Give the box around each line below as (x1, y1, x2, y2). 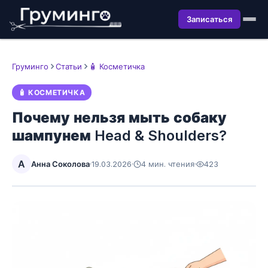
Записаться (187, 14, 232, 24)
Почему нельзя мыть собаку (12, 109, 227, 126)
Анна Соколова (31, 159, 90, 169)
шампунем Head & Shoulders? (12, 127, 227, 144)
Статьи (56, 62, 82, 71)
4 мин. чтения (141, 159, 194, 169)
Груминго (12, 62, 48, 71)
